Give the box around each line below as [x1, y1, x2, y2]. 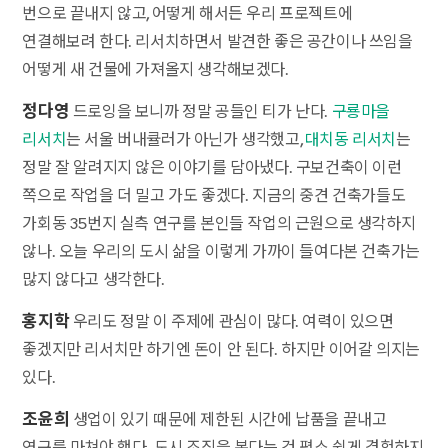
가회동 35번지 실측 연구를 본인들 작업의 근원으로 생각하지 [22, 213, 416, 233]
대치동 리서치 [304, 129, 397, 149]
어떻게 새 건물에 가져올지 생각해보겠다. [22, 59, 289, 79]
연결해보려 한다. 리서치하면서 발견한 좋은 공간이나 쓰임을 [22, 31, 413, 51]
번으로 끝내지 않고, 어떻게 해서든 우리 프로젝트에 [22, 3, 353, 23]
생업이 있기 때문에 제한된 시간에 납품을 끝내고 [69, 409, 387, 429]
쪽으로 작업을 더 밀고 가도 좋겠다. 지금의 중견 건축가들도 [22, 185, 406, 205]
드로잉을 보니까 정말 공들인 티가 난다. [69, 101, 332, 121]
